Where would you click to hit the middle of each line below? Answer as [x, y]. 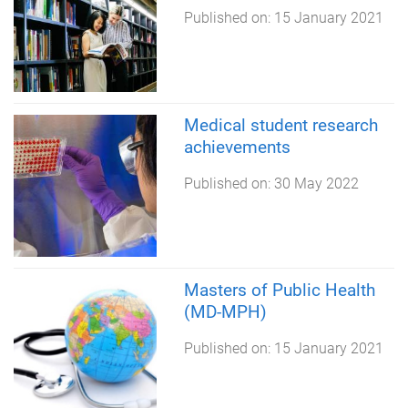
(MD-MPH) [225, 312]
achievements [237, 147]
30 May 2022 [316, 183]
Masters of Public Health [279, 291]
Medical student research [280, 125]
